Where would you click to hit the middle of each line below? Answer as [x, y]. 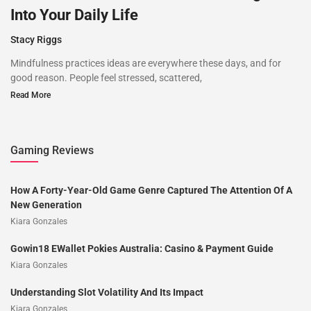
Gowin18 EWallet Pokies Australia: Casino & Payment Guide [142, 248]
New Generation [46, 204]
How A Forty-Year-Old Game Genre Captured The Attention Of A [151, 190]
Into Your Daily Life [74, 15]
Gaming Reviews [52, 150]
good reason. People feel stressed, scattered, [106, 77]
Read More [31, 95]
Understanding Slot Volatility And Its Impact [107, 292]
